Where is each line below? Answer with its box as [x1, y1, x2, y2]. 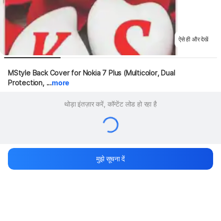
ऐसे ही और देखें [179, 36, 208, 43]
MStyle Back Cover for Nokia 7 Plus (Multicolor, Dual [8, 69, 175, 77]
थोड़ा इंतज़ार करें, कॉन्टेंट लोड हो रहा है [64, 100, 157, 108]
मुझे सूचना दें [96, 154, 125, 163]
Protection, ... [8, 78, 52, 87]
